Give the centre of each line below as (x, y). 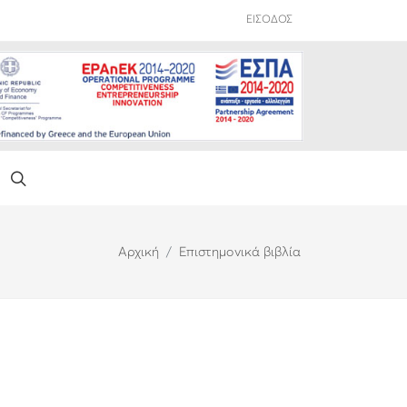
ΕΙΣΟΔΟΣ (269, 20)
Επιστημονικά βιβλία (240, 252)
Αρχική (139, 252)
